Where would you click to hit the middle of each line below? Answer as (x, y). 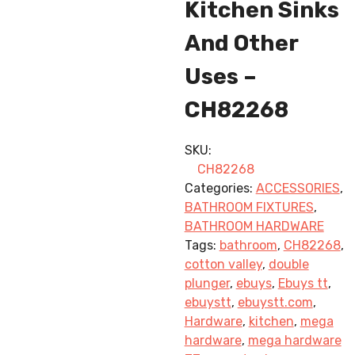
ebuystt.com (275, 303)
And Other (241, 43)
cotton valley (223, 265)
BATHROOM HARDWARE (254, 227)
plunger (207, 284)
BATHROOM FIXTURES (249, 208)
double (288, 265)
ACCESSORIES (298, 189)
